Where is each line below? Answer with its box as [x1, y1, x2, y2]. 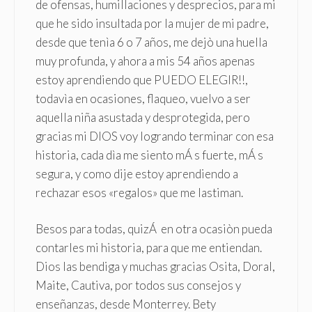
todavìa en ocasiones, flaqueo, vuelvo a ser [36, 91, 251, 106]
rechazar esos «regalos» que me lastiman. [36, 185, 243, 200]
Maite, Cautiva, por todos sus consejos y [36, 278, 241, 293]
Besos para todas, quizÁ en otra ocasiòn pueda [36, 221, 272, 237]
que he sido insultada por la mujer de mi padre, [36, 15, 269, 31]
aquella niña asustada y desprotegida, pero [36, 109, 250, 125]
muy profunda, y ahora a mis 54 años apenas [36, 53, 255, 68]
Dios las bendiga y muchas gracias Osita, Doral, [36, 259, 275, 274]
